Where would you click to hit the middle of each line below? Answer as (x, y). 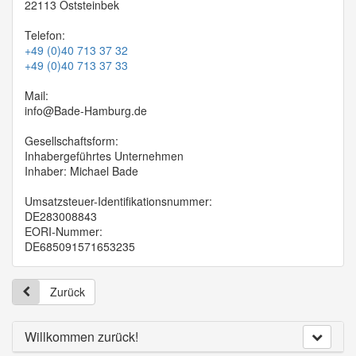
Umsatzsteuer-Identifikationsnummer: (118, 201)
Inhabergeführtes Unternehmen (104, 156)
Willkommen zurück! (81, 337)
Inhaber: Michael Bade (81, 171)
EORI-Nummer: (64, 232)
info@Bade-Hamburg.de (86, 111)
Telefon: (45, 35)
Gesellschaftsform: (72, 141)
